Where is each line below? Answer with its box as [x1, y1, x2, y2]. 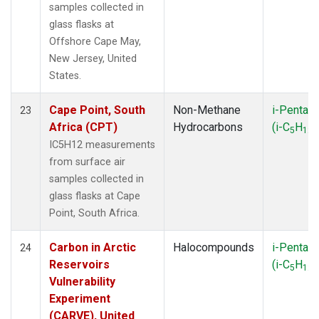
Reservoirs [49, 257, 110, 271]
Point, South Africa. [49, 206, 140, 219]
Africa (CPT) [49, 120, 117, 134]
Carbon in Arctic [49, 240, 136, 254]
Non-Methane [173, 103, 241, 117]
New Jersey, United [49, 52, 137, 65]
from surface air [49, 155, 125, 168]
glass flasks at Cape [49, 189, 140, 202]
